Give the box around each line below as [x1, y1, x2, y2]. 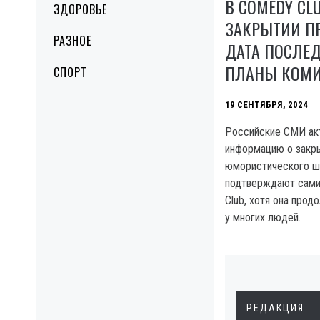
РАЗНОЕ [54, 32, 91, 49]
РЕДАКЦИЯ [246, 301, 304, 314]
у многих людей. [225, 210, 301, 224]
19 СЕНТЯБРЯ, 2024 [225, 99, 308, 110]
